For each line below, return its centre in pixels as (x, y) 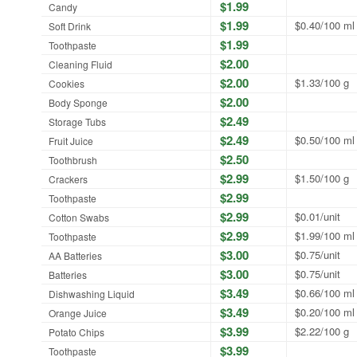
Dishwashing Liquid (92, 293)
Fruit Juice (71, 140)
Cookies (67, 83)
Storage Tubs (77, 121)
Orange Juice (78, 312)
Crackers (68, 178)
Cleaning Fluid (80, 64)
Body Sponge (78, 102)
